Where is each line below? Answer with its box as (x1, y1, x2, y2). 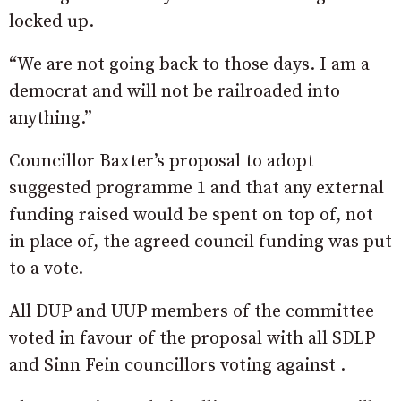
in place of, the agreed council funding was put (9, 230, 392, 253)
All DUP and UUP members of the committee (9, 300, 374, 323)
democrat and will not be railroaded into (9, 80, 340, 103)
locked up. (9, 10, 94, 33)
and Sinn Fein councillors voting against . (9, 354, 346, 377)
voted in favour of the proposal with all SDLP (9, 327, 375, 350)
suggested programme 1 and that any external (9, 176, 384, 200)
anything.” (9, 107, 92, 130)
